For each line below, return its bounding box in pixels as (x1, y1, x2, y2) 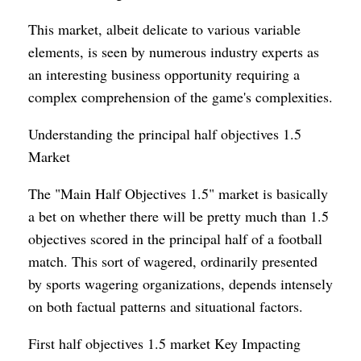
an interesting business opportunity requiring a (28, 64, 300, 84)
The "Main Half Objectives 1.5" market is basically (28, 183, 328, 203)
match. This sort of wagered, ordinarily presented (28, 251, 317, 271)
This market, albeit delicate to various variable (28, 19, 301, 39)
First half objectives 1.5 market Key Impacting (28, 333, 301, 353)
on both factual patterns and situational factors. (28, 296, 303, 316)
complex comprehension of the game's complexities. (28, 86, 333, 106)
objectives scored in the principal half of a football (28, 228, 322, 248)
